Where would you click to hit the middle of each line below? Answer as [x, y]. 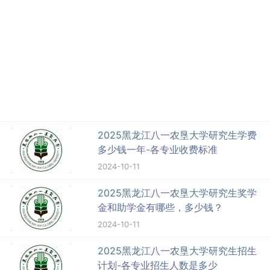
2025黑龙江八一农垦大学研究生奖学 [177, 193]
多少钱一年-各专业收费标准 [158, 150]
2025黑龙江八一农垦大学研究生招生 [177, 251]
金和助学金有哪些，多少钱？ [161, 208]
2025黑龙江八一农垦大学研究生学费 [177, 135]
